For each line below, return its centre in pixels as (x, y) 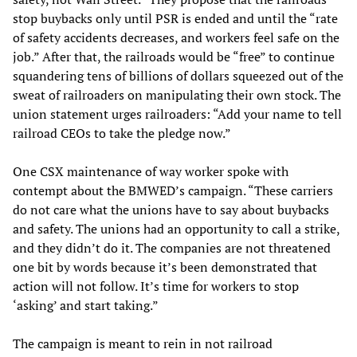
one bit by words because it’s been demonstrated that (165, 267)
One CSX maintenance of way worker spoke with (151, 171)
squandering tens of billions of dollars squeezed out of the (178, 75)
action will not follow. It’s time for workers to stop (156, 286)
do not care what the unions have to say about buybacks (171, 209)
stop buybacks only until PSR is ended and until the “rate (175, 18)
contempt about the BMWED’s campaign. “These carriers (173, 190)
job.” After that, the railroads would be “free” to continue (174, 56)
